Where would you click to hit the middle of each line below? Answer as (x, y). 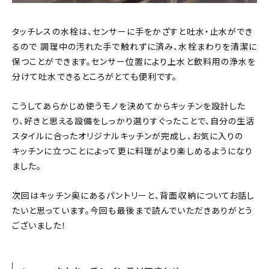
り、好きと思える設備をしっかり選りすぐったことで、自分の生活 (134, 122)
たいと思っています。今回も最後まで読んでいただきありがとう (133, 211)
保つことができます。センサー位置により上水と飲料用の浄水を (134, 62)
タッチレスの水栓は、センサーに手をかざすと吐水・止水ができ (133, 32)
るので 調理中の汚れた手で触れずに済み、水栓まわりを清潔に (135, 47)
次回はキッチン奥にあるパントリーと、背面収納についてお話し (134, 196)
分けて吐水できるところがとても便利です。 (95, 77)
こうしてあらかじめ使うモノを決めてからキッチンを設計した (129, 107)
